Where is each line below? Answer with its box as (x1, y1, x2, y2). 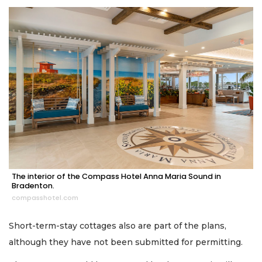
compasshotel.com (12, 193, 78, 203)
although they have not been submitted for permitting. (9, 237, 243, 248)
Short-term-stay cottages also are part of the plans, (9, 220, 226, 232)
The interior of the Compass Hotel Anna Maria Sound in (12, 171, 221, 182)
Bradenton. (12, 181, 54, 191)
